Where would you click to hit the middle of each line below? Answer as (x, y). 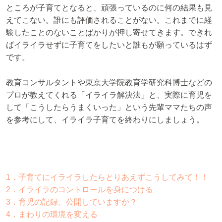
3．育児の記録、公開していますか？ (72, 202)
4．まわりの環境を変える (52, 214)
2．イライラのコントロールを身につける (80, 189)
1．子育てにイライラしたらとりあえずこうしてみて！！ (107, 177)
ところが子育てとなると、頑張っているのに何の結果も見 (109, 8)
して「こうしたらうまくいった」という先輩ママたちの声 (109, 108)
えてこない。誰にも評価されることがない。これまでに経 (109, 20)
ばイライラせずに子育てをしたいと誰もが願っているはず (109, 45)
